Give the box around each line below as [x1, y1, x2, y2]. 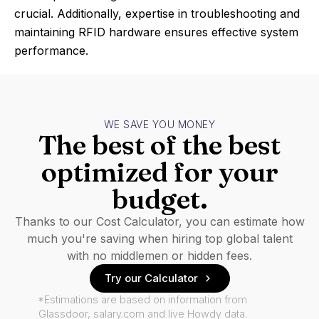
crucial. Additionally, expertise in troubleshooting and [14, 6, 300, 21]
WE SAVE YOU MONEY [103, 118, 216, 130]
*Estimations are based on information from [38, 293, 247, 305]
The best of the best [38, 128, 281, 162]
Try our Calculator [104, 271, 198, 285]
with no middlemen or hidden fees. [67, 249, 252, 263]
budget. [111, 182, 208, 216]
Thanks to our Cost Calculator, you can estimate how [14, 214, 305, 229]
